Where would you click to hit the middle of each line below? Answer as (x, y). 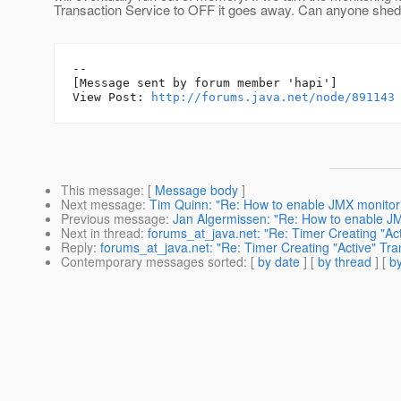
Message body (196, 190)
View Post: (112, 98)
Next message (102, 205)
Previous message (113, 219)
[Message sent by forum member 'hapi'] (205, 83)
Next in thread (101, 233)
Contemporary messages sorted (152, 262)
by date (279, 262)
